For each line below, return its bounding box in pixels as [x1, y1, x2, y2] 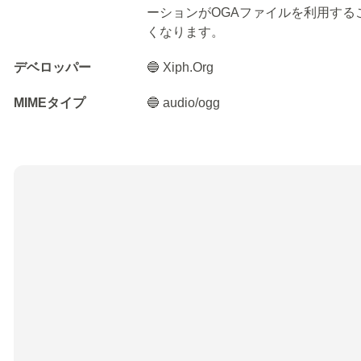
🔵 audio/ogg [147, 96, 221, 110]
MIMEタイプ [14, 96, 85, 110]
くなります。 [147, 25, 225, 39]
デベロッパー [14, 60, 91, 74]
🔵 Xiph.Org [147, 60, 214, 74]
